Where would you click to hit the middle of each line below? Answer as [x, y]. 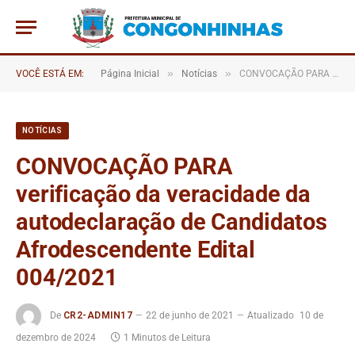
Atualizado [271, 316]
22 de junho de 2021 [190, 316]
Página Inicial [130, 74]
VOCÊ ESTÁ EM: [50, 74]
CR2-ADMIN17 [98, 316]
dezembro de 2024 [56, 338]
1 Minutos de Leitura [167, 338]
